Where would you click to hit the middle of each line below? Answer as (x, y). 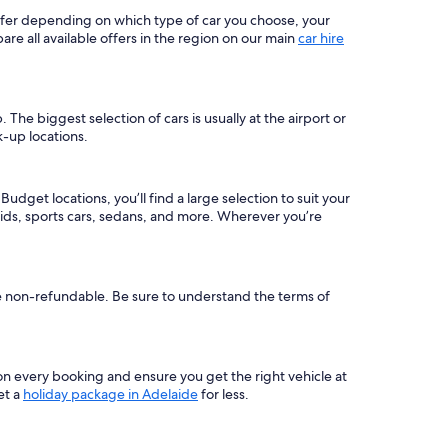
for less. (223, 394)
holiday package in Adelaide (110, 394)
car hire (321, 38)
